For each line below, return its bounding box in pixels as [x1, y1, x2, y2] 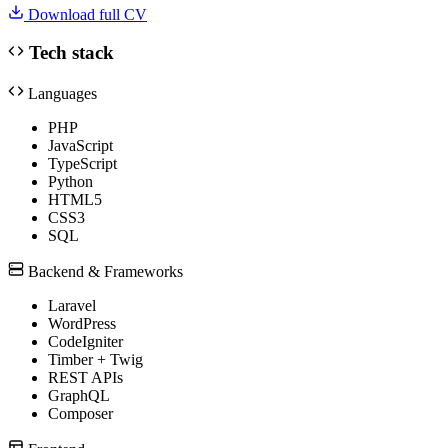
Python [48, 172, 93, 190]
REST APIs [48, 368, 123, 386]
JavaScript [48, 136, 113, 154]
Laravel [48, 296, 96, 314]
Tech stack [24, 42, 114, 64]
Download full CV [24, 5, 147, 23]
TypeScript [48, 154, 117, 172]
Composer [48, 404, 113, 422]
